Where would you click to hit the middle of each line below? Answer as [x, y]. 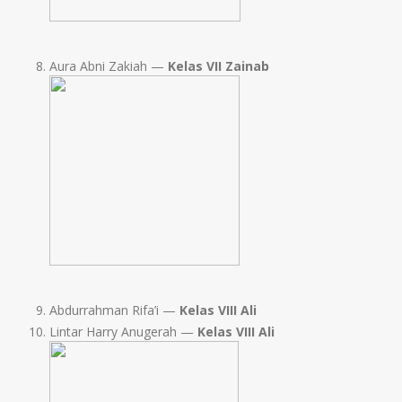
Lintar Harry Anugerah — [123, 332]
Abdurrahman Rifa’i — [114, 310]
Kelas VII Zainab [218, 66]
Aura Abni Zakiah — [109, 66]
